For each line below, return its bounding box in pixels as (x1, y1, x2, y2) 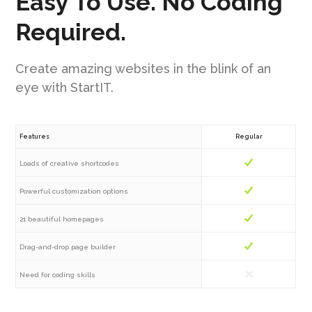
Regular (235, 132, 263, 140)
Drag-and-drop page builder (19, 242, 116, 251)
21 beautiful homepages (19, 214, 104, 223)
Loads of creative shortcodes (19, 159, 120, 167)
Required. (15, 17, 127, 46)
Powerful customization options (19, 187, 129, 195)
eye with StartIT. (15, 79, 114, 95)
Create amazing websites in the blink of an (15, 61, 272, 76)
